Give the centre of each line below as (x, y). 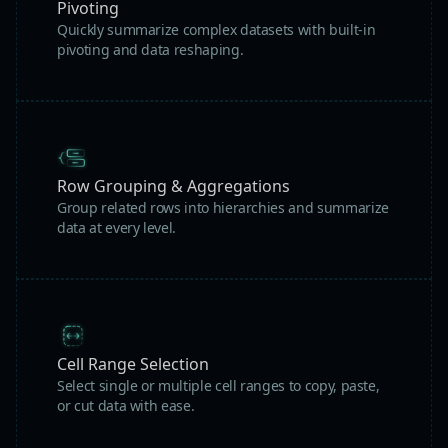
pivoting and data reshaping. (150, 50)
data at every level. (117, 228)
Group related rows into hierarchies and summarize (223, 208)
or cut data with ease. (126, 406)
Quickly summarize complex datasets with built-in (216, 30)
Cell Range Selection (133, 364)
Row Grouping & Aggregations (173, 186)
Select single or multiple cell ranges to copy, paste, (218, 386)
